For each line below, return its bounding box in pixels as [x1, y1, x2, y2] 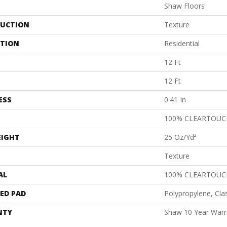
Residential [164, 39, 200, 49]
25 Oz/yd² [164, 132, 197, 142]
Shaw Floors [164, 1, 205, 11]
